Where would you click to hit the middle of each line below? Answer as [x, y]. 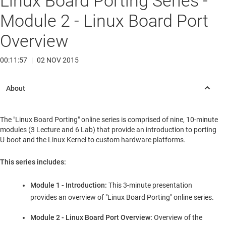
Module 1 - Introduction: [69, 185]
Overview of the [177, 218]
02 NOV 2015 [58, 60]
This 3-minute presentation [150, 185]
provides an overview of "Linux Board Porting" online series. [122, 197]
